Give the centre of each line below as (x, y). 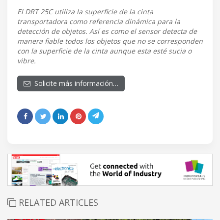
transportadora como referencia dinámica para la (99, 22)
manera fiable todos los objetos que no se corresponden (110, 41)
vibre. (27, 61)
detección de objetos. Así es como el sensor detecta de (107, 31)
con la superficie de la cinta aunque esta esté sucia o (104, 51)
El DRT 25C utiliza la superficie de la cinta (85, 12)
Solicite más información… (74, 83)
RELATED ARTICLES (57, 203)
